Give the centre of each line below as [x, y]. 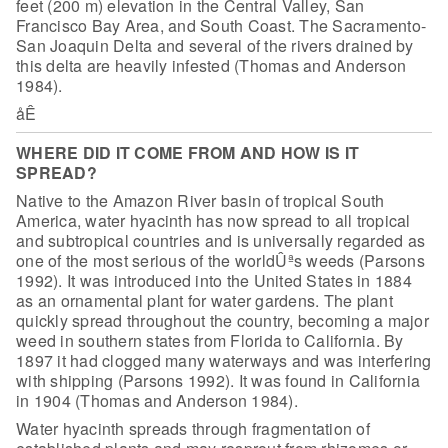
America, [48, 220]
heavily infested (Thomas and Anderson [258, 65]
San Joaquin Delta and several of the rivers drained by [215, 45]
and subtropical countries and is [132, 240]
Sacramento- [377, 25]
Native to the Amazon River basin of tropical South [200, 200]
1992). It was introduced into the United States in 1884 [214, 280]
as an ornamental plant [100, 300]
